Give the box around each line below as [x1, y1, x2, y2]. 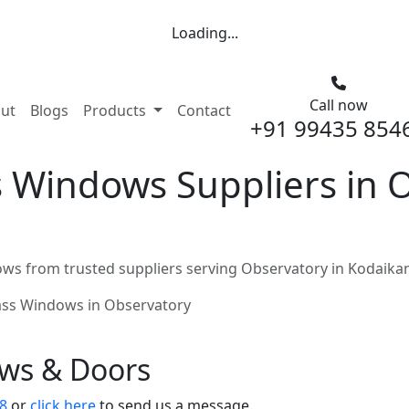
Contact [176, 100, 231, 121]
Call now [309, 95, 368, 115]
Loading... [171, 23, 238, 43]
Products [83, 100, 150, 121]
